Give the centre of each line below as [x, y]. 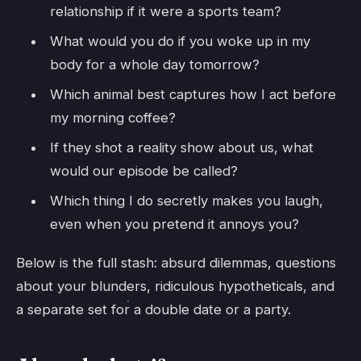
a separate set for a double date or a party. [154, 310]
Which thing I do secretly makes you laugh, [186, 200]
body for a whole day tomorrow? [154, 64]
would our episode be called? [143, 170]
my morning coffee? [112, 117]
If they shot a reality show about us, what [181, 147]
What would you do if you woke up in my [180, 41]
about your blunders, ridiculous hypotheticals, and [175, 286]
